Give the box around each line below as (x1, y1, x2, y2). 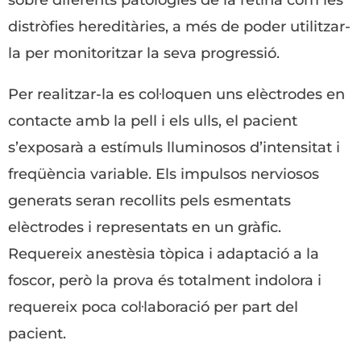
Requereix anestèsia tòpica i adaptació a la (8, 245, 319, 263)
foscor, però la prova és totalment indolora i (8, 272, 322, 289)
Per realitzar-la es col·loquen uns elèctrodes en (8, 85, 345, 103)
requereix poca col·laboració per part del (8, 298, 298, 316)
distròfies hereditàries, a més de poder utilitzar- (8, 18, 351, 35)
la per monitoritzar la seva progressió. (8, 44, 280, 62)
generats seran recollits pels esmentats (8, 192, 291, 210)
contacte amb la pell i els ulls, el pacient (8, 112, 297, 130)
